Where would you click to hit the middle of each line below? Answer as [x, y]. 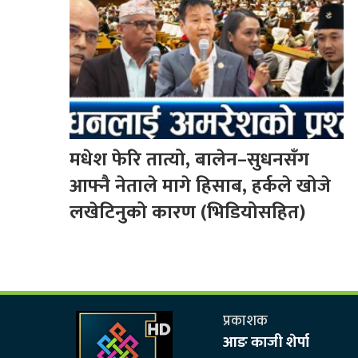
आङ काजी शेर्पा [266, 342]
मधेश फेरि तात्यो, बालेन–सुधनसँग [189, 159]
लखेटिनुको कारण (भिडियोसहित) [187, 212]
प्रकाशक [245, 321]
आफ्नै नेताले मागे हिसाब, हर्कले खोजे [200, 186]
